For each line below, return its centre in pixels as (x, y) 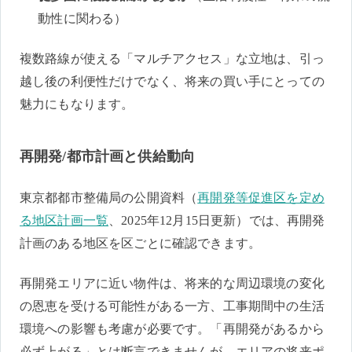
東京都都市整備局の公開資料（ (109, 197)
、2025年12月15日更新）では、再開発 (217, 220)
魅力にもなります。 (77, 104)
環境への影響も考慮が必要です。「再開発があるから (172, 328)
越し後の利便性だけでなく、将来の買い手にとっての (172, 81)
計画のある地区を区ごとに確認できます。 (141, 243)
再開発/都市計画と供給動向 (108, 157)
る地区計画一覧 (64, 220)
